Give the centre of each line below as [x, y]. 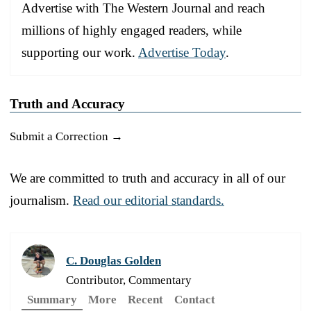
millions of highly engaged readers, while [132, 30]
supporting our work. [80, 52]
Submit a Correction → [66, 136]
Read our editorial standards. [149, 200]
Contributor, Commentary [129, 280]
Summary [52, 299]
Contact [195, 299]
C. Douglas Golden [114, 260]
